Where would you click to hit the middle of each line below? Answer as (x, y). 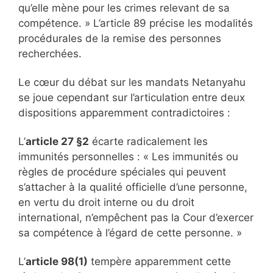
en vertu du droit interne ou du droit (106, 203)
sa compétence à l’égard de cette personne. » (130, 233)
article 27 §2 (57, 142)
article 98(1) (57, 262)
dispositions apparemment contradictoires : (124, 113)
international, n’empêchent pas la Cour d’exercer (136, 218)
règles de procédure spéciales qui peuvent (122, 172)
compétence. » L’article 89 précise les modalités (136, 23)
